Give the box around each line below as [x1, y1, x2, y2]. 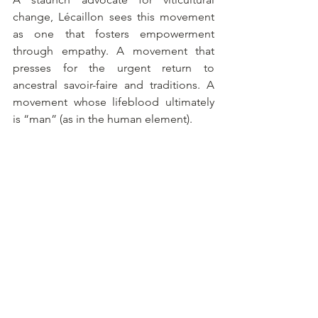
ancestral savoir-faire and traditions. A [13, 77, 214, 92]
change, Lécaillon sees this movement [13, 9, 214, 23]
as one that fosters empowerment [13, 26, 214, 40]
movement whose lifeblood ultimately [13, 94, 214, 109]
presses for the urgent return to [13, 60, 214, 75]
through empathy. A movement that [13, 43, 214, 57]
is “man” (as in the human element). [13, 111, 192, 126]
